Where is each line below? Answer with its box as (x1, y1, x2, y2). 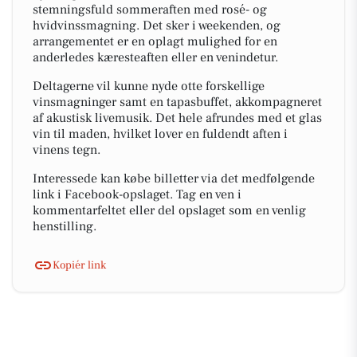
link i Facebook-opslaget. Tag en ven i (33, 186, 241, 202)
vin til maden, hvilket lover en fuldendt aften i (33, 126, 288, 142)
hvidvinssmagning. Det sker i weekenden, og (33, 18, 280, 33)
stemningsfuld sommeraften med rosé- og (33, 2, 267, 18)
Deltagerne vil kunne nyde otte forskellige (33, 78, 265, 94)
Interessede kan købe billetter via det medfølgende (33, 171, 315, 186)
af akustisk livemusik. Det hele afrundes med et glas (33, 110, 322, 126)
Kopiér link (53, 257, 106, 273)
